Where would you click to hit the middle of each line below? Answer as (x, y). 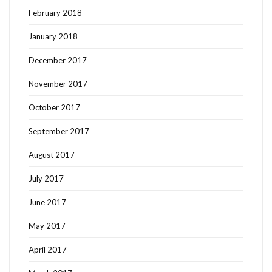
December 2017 (58, 60)
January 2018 (53, 37)
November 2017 (58, 84)
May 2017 (47, 226)
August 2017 (52, 155)
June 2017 (47, 202)
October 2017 (54, 108)
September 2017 (59, 131)
